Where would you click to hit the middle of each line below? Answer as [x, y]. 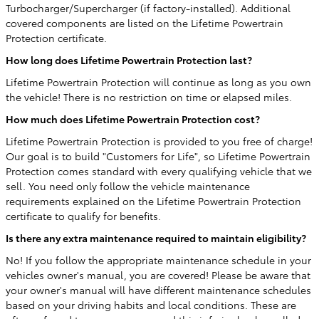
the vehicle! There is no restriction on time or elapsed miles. [149, 97]
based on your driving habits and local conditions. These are [151, 305]
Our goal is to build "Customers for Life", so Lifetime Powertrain [158, 156]
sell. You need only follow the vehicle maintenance [128, 186]
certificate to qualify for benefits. [83, 216]
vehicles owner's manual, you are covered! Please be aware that [158, 275]
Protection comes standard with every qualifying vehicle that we [159, 171]
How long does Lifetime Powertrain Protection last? [129, 60]
